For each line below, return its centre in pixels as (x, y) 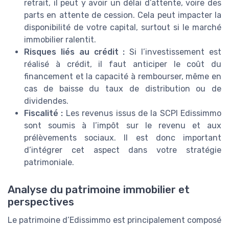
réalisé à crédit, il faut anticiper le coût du (123, 64)
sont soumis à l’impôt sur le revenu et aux (123, 126)
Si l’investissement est (173, 52)
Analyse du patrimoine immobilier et (99, 190)
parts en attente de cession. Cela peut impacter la (123, 15)
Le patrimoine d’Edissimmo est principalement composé (114, 220)
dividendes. (46, 101)
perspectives (41, 202)
